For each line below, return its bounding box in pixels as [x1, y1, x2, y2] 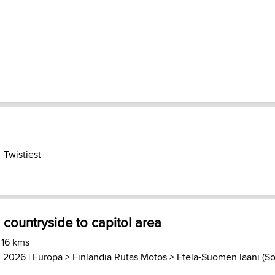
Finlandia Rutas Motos [72, 250, 167, 264]
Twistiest [4, 147, 41, 161]
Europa [33, 250, 63, 264]
